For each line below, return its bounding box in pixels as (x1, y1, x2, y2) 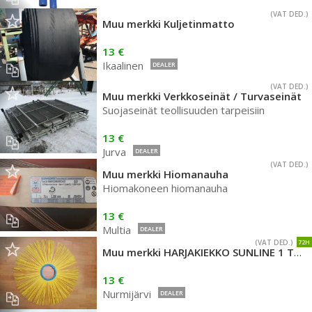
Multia (102, 223, 131, 237)
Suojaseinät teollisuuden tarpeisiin (102, 103, 265, 117)
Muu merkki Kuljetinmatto (102, 17, 235, 31)
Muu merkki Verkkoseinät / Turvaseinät (102, 89, 302, 103)
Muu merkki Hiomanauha (102, 167, 228, 181)
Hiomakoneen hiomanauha (102, 181, 228, 195)
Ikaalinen (102, 58, 143, 72)
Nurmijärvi (102, 287, 151, 301)
